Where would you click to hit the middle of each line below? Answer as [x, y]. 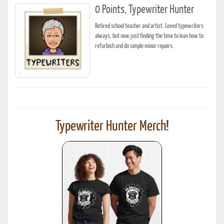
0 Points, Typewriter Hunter [144, 10]
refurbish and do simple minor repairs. [134, 46]
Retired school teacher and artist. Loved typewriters [149, 26]
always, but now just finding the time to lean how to [149, 36]
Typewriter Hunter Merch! [112, 127]
